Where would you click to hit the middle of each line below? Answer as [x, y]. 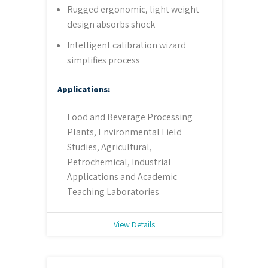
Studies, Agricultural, [109, 147]
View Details [134, 224]
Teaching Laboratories [113, 191]
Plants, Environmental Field [124, 132]
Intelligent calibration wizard [126, 45]
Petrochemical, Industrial [119, 162]
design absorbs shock [111, 24]
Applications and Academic [122, 176]
